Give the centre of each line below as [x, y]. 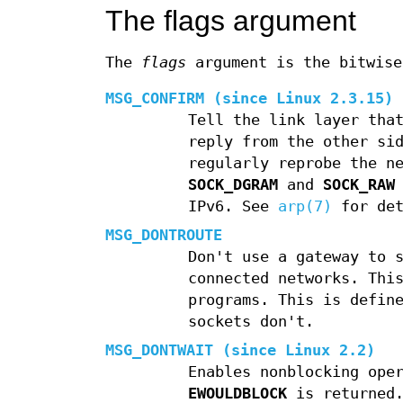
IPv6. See [233, 207]
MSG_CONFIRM [155, 99]
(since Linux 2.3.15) [299, 99]
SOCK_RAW [358, 185]
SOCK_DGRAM [233, 185]
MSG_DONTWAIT [159, 351]
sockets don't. [251, 322]
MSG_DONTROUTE [164, 236]
